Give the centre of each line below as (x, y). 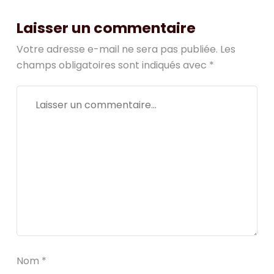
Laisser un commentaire (106, 28)
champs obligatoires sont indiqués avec (113, 65)
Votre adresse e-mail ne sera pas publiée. (117, 49)
